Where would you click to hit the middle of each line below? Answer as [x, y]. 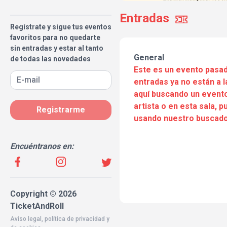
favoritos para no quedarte [55, 37]
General [149, 58]
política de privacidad [75, 219]
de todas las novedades [50, 59]
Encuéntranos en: [42, 146]
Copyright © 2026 [43, 194]
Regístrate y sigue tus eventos [61, 27]
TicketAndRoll [37, 206]
